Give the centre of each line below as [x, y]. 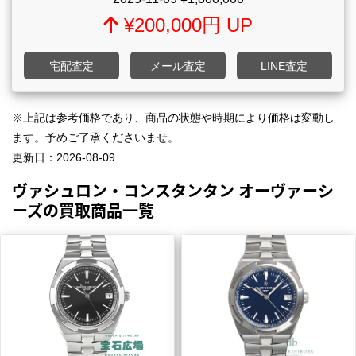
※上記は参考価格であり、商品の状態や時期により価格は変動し [173, 117]
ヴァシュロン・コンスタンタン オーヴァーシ [173, 190]
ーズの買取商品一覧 [83, 210]
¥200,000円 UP [185, 25]
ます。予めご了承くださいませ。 [95, 137]
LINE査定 [284, 66]
